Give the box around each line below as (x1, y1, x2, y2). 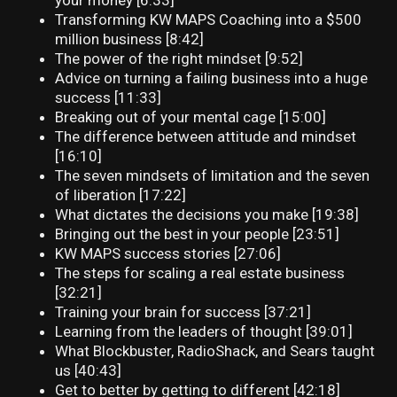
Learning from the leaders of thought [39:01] (55, 323, 354, 341)
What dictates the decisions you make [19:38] (55, 206, 360, 224)
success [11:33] (55, 89, 162, 107)
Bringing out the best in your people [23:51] (55, 225, 340, 244)
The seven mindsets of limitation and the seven (55, 167, 370, 185)
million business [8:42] (55, 30, 205, 49)
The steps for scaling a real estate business (55, 264, 346, 283)
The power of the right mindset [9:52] (55, 50, 304, 68)
